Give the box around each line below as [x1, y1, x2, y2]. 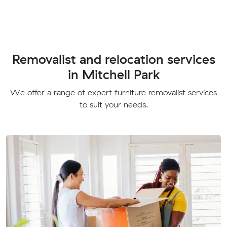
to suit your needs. [79, 99, 148, 110]
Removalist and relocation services [12, 51, 215, 67]
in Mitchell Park [67, 66, 160, 83]
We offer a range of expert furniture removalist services [10, 87, 217, 98]
